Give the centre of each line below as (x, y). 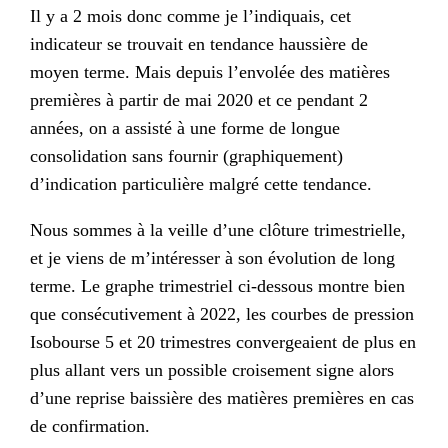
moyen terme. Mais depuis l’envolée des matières (210, 71)
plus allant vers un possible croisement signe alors (212, 369)
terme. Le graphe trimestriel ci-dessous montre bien (218, 285)
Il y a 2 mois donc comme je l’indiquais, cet (191, 15)
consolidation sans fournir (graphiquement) (187, 155)
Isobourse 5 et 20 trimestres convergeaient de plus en (223, 341)
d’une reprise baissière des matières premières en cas (222, 397)
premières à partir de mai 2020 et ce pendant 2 (199, 99)
